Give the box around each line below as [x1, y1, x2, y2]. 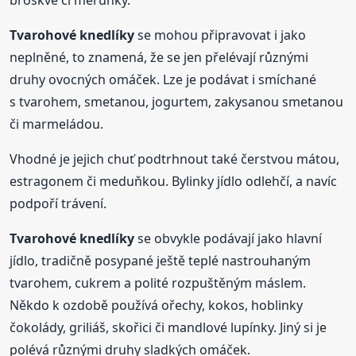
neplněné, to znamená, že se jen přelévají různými [10, 48, 309, 67]
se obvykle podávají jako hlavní [134, 230, 323, 248]
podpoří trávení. [10, 195, 107, 213]
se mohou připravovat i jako [134, 26, 307, 44]
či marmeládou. [10, 115, 104, 133]
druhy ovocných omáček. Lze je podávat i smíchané [10, 71, 317, 89]
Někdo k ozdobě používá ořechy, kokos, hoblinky [10, 296, 304, 315]
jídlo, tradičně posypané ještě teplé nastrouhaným [10, 252, 311, 270]
